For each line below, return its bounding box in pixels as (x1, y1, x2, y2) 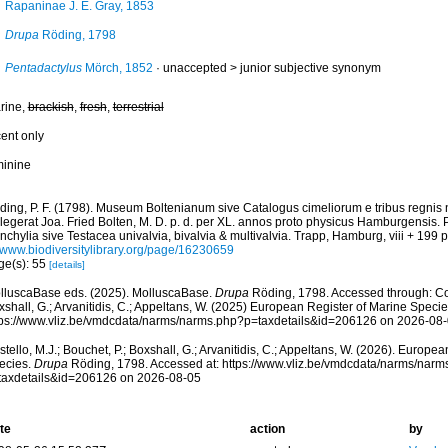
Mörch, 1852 (81, 61, 153, 75)
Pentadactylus (4, 61, 82, 75)
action (249, 422, 285, 436)
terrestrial (112, 100, 164, 114)
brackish (27, 100, 74, 114)
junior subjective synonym (239, 61, 381, 75)
